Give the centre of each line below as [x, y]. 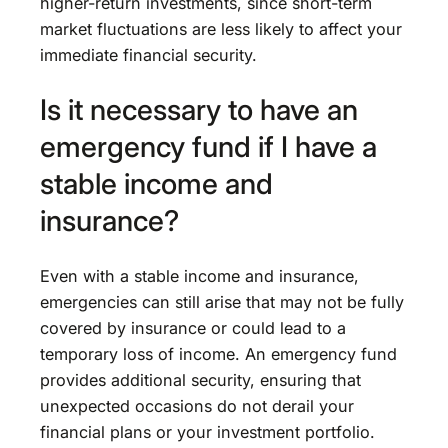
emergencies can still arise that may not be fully [222, 301]
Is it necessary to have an [199, 110]
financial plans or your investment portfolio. [207, 431]
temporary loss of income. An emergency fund [218, 353]
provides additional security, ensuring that [200, 379]
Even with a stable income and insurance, [199, 275]
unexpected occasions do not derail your [197, 405]
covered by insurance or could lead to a [193, 327]
